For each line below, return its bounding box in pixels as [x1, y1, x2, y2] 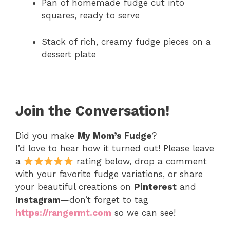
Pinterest [134, 181, 177, 192]
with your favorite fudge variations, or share [15, 168, 203, 179]
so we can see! [111, 207, 176, 218]
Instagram [15, 194, 61, 205]
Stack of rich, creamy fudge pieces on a [42, 36, 211, 47]
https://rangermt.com [15, 207, 111, 218]
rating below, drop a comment [73, 156, 207, 166]
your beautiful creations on [15, 181, 134, 192]
